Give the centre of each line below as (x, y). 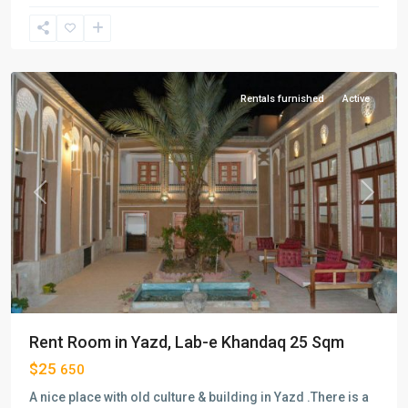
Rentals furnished (282, 98)
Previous (64, 201)
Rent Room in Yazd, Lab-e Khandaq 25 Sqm (187, 342)
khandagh (59, 32)
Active (356, 98)
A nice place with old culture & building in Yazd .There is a (199, 397)
